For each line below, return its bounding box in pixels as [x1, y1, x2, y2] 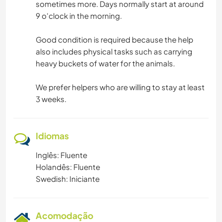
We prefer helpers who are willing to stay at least [36, 82, 205, 92]
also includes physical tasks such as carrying [36, 47, 192, 56]
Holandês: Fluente [36, 162, 100, 172]
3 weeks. [36, 94, 66, 104]
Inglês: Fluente [36, 150, 87, 160]
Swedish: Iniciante [36, 174, 100, 184]
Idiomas [36, 130, 69, 142]
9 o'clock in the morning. [36, 11, 122, 21]
